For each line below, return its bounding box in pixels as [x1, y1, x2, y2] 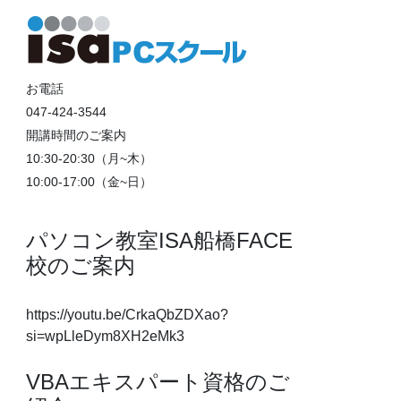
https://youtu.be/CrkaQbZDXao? [26, 307, 229, 323]
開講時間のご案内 [26, 128, 127, 143]
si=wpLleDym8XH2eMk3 [26, 328, 185, 345]
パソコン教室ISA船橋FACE [26, 228, 294, 253]
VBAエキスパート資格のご [26, 370, 291, 395]
